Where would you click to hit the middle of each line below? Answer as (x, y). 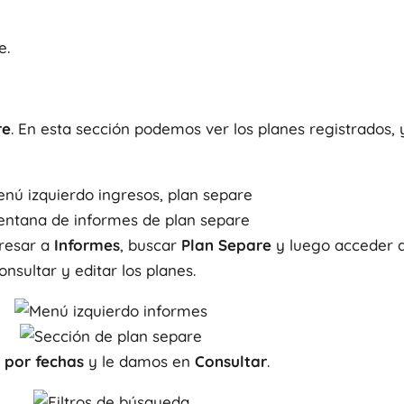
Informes (87, 245)
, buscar (151, 245)
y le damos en (139, 361)
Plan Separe (226, 245)
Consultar (231, 361)
